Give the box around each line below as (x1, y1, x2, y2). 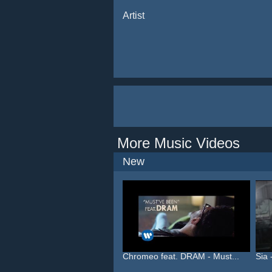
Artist (123, 10, 144, 21)
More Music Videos (117, 135, 240, 151)
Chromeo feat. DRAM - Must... (123, 251, 239, 261)
